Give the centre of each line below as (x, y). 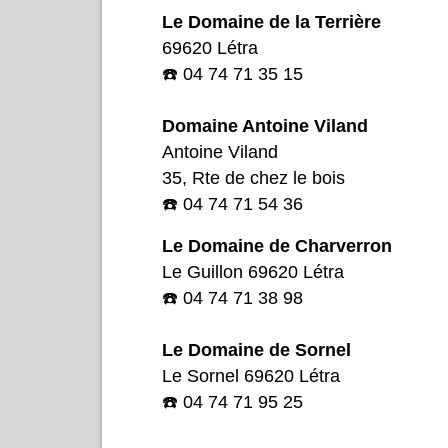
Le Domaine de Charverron (277, 245)
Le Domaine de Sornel (256, 349)
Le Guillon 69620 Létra (253, 271)
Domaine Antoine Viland (265, 125)
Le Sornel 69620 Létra (251, 375)
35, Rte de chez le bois (253, 177)
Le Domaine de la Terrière (271, 21)
